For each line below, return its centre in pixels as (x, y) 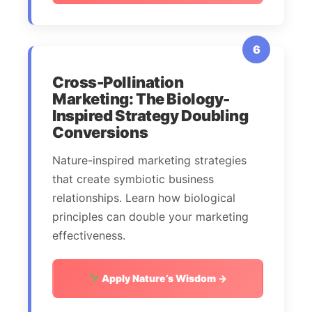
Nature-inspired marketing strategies (149, 161)
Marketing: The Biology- (141, 99)
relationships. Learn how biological (144, 198)
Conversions (100, 133)
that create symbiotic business (133, 179)
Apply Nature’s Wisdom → (163, 279)
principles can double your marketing (150, 217)
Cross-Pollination (118, 83)
